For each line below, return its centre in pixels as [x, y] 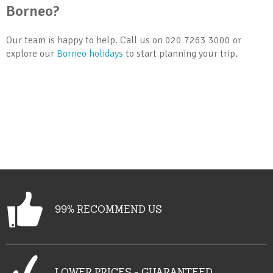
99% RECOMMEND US [108, 209]
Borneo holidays [91, 54]
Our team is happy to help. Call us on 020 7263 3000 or [124, 40]
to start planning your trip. [182, 54]
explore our [31, 54]
